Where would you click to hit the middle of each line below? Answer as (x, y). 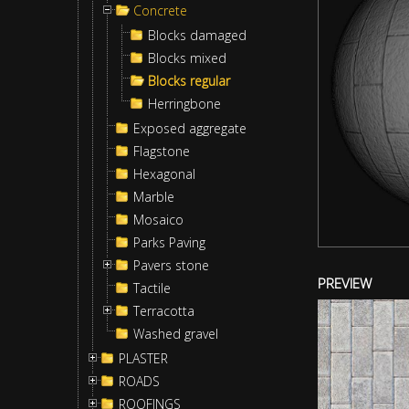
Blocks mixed (187, 58)
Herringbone (184, 104)
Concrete (160, 10)
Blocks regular (189, 81)
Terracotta (164, 311)
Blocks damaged (197, 35)
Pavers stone (171, 265)
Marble (154, 197)
